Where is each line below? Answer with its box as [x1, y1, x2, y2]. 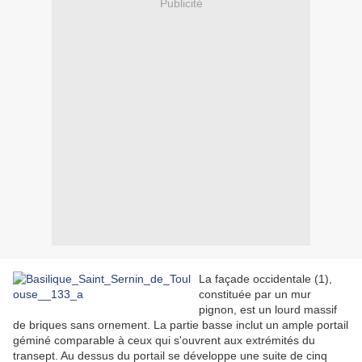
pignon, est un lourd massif [199, 303, 337, 317]
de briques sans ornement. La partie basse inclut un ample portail [13, 318, 348, 332]
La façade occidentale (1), [199, 272, 332, 286]
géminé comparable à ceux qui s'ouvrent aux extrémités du [13, 334, 315, 347]
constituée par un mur [199, 288, 311, 301]
